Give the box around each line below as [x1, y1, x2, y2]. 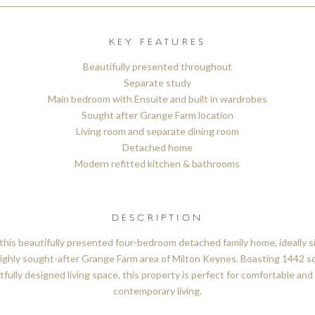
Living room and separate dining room [75, 125, 239, 138]
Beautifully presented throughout [82, 60, 232, 73]
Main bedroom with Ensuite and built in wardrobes [47, 93, 267, 105]
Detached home [122, 141, 193, 154]
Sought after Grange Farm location [81, 109, 233, 122]
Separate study [123, 77, 191, 89]
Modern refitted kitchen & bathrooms [75, 157, 240, 170]
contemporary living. [112, 285, 202, 297]
